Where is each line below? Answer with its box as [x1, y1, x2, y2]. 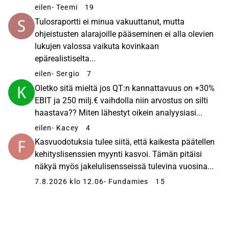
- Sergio [52, 69, 80, 78]
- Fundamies [103, 177, 149, 186]
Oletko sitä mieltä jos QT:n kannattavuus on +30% [35, 83, 215, 93]
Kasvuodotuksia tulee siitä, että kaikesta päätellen [35, 137, 215, 147]
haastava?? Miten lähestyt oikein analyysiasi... [35, 107, 202, 118]
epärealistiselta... [35, 53, 96, 63]
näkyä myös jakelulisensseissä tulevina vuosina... [35, 162, 214, 172]
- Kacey [52, 123, 79, 132]
